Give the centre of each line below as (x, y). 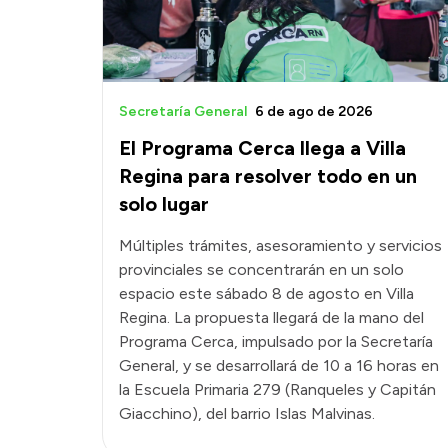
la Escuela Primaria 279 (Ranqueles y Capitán (277, 390)
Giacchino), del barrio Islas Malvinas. (247, 414)
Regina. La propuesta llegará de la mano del (271, 318)
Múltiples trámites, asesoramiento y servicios (280, 246)
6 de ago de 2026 (314, 112)
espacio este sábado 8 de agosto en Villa (266, 294)
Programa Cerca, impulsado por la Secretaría (276, 342)
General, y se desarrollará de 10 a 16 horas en (279, 366)
